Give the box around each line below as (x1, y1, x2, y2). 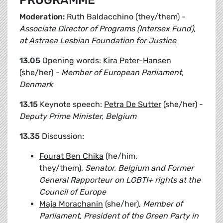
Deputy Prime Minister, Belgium (19, 111, 136, 121)
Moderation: (19, 12, 67, 22)
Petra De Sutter (104, 100, 161, 110)
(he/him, (104, 151, 137, 161)
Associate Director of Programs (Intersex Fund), (19, 24, 196, 34)
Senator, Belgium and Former (85, 163, 194, 173)
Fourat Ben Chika (39, 151, 104, 161)
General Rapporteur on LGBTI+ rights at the (39, 175, 201, 185)
